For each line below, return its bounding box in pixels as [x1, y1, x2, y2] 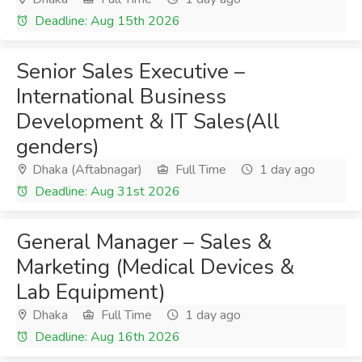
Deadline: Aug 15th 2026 [32, 12, 180, 30]
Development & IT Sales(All [16, 107, 280, 136]
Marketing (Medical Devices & [16, 253, 295, 281]
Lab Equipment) [16, 278, 166, 306]
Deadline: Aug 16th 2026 [32, 328, 180, 346]
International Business [16, 82, 226, 111]
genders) [16, 133, 99, 161]
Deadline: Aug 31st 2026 [32, 183, 180, 200]
